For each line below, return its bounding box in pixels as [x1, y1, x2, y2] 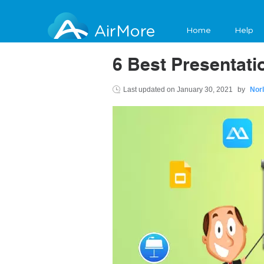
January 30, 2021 [177, 85, 235, 94]
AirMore [94, 24, 155, 39]
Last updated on [123, 85, 177, 94]
